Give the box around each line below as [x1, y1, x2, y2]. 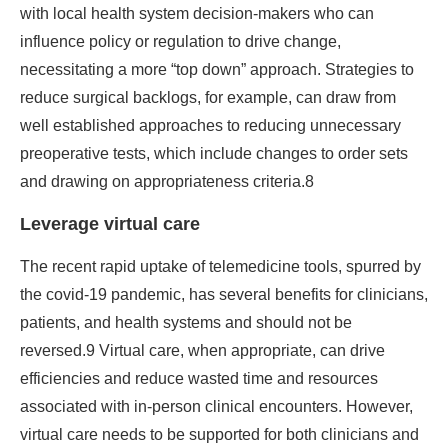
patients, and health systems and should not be [20, 314, 352, 332]
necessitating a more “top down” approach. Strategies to [20, 61, 414, 79]
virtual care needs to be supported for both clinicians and [20, 426, 419, 444]
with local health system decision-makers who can [20, 5, 374, 23]
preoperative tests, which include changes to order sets [20, 145, 408, 163]
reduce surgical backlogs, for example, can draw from [20, 89, 396, 107]
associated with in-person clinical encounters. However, [20, 398, 413, 416]
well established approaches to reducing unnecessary [20, 117, 401, 135]
